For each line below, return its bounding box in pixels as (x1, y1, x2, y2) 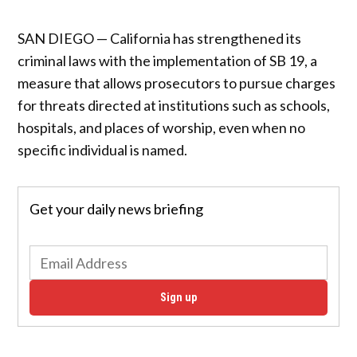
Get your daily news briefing (29, 200, 203, 218)
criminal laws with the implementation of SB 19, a (18, 51, 318, 69)
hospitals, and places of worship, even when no (18, 118, 306, 136)
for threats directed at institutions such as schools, (18, 96, 331, 114)
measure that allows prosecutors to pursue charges (18, 73, 336, 92)
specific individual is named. (18, 140, 188, 159)
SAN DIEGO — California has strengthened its (18, 29, 302, 47)
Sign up (160, 290, 197, 304)
